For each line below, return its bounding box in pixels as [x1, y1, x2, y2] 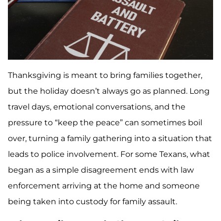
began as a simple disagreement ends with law [8, 165, 194, 175]
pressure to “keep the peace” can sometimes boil [8, 118, 202, 128]
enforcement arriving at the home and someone [8, 181, 200, 191]
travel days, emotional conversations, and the [8, 102, 185, 112]
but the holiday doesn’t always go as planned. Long [8, 86, 210, 96]
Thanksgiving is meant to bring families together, [8, 71, 202, 80]
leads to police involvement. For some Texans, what [8, 149, 210, 159]
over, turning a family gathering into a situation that [8, 134, 212, 144]
